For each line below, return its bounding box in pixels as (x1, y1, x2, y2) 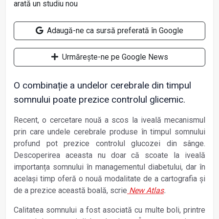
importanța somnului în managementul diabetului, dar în (14, 162, 205, 172)
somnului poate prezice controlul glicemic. (14, 93, 185, 105)
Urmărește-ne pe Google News (60, 52, 168, 62)
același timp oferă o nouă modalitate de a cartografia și (14, 174, 205, 183)
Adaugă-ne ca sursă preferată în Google (45, 25, 183, 35)
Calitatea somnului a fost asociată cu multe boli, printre (14, 205, 205, 215)
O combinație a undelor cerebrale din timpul (14, 79, 191, 91)
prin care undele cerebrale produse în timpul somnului (14, 127, 205, 136)
